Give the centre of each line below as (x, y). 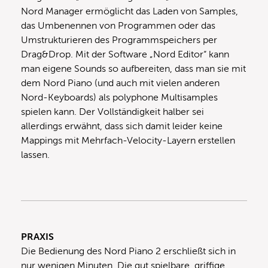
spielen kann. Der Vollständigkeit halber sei (112, 112)
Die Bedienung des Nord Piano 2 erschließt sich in (128, 251)
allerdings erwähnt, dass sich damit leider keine (122, 126)
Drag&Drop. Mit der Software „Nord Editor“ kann (125, 54)
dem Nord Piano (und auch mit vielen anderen (120, 83)
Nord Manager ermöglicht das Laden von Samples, (130, 11)
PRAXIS (37, 237)
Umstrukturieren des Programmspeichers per (119, 40)
